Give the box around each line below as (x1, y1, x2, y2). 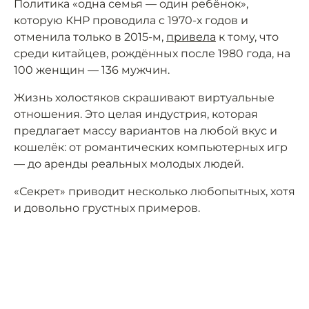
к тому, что (216, 30, 279, 43)
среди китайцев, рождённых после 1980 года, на (14, 47, 290, 60)
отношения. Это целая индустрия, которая (14, 108, 258, 121)
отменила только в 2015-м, (14, 30, 166, 43)
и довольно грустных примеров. (14, 201, 200, 215)
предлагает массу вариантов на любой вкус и (14, 124, 277, 137)
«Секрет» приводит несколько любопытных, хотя (14, 185, 295, 198)
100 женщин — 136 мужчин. (14, 63, 170, 77)
